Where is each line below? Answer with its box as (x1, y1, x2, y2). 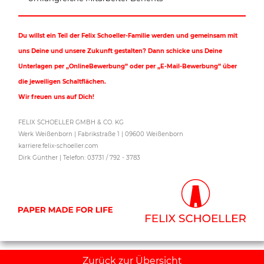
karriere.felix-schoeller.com (18, 141, 99, 150)
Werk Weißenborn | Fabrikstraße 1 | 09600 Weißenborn (18, 130, 184, 138)
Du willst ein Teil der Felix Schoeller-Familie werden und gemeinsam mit (18, 31, 238, 39)
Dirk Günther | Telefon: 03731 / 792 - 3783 (18, 153, 141, 161)
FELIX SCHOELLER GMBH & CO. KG (18, 118, 124, 126)
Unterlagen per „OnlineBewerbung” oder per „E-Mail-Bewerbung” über (18, 62, 237, 70)
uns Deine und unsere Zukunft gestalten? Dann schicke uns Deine (18, 47, 223, 55)
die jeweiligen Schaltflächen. (18, 77, 107, 85)
